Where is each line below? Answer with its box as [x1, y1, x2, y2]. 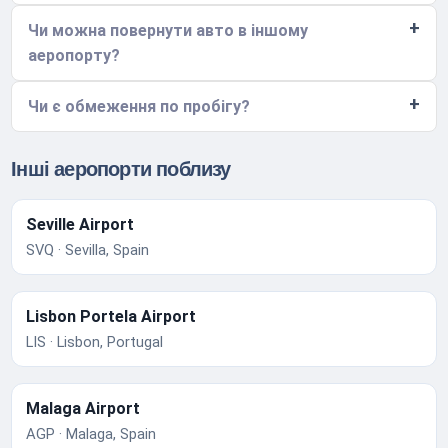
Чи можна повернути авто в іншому [28, 20, 309, 40]
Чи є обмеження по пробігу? [28, 96, 251, 116]
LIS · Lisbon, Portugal [26, 332, 164, 351]
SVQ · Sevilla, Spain [26, 240, 150, 259]
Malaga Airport [26, 398, 141, 418]
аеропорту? [28, 45, 121, 65]
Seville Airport [26, 214, 135, 234]
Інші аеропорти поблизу [11, 157, 231, 180]
